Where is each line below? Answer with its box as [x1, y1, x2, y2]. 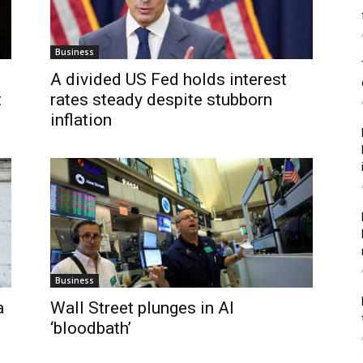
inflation [50, 110, 112, 130]
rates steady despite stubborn [50, 90, 272, 109]
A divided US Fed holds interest [50, 70, 287, 89]
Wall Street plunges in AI [50, 298, 234, 318]
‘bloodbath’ [50, 318, 131, 338]
